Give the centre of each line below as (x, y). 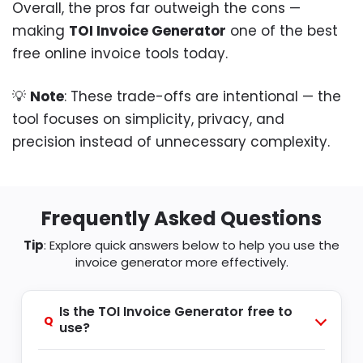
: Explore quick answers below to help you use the (192, 245)
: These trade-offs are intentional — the (203, 97)
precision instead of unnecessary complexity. (171, 142)
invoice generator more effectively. (181, 262)
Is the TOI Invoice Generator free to (176, 311)
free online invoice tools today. (120, 53)
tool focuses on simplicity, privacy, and (148, 120)
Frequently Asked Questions (181, 218)
